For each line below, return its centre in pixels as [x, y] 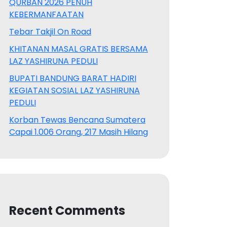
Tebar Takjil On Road [50, 31]
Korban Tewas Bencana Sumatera [77, 120]
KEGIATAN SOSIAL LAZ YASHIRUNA [74, 90]
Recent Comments [67, 210]
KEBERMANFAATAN [46, 14]
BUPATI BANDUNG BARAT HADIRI [73, 78]
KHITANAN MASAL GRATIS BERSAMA [79, 49]
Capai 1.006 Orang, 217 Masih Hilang [79, 132]
